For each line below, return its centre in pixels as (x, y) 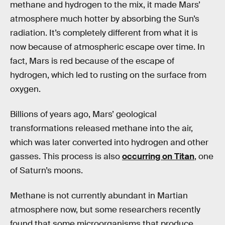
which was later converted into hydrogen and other (109, 142)
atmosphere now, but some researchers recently (105, 209)
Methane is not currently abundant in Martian (99, 195)
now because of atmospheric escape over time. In (107, 47)
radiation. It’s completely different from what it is (104, 33)
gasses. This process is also (66, 156)
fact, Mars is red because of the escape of (92, 61)
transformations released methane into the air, (101, 128)
